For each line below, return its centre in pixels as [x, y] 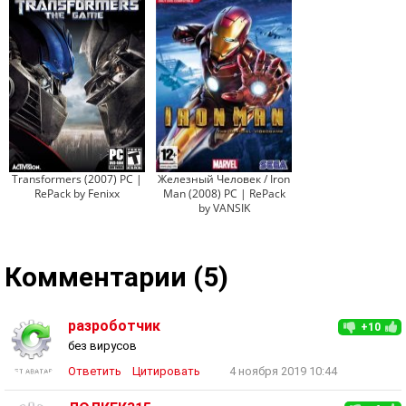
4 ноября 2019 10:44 [283, 371]
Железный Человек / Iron [224, 179]
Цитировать [166, 371]
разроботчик [114, 326]
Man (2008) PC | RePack [224, 193]
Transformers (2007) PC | [77, 179]
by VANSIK [224, 208]
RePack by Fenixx [77, 193]
